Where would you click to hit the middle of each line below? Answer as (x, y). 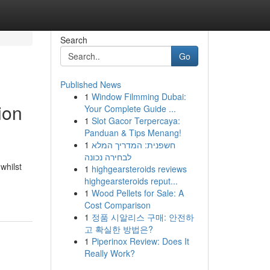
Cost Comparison (117, 205)
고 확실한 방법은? (118, 229)
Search (74, 40)
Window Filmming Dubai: (139, 96)
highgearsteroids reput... (131, 181)
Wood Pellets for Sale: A (137, 193)
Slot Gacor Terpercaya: (136, 121)
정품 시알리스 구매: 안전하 (143, 217)
